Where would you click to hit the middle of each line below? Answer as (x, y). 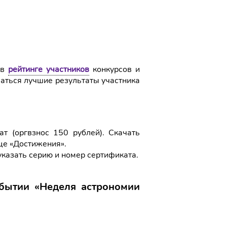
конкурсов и (115, 69)
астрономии (110, 187)
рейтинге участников (49, 69)
